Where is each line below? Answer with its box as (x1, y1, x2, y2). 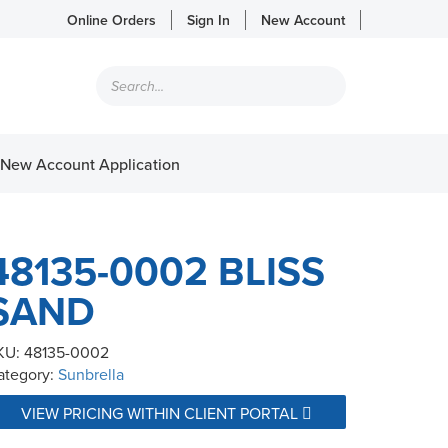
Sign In (187, 10, 230, 30)
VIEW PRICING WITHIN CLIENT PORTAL (20, 401, 302, 424)
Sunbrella (58, 362, 124, 385)
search (95, 76, 144, 100)
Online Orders (67, 10, 156, 30)
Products (95, 60, 159, 84)
